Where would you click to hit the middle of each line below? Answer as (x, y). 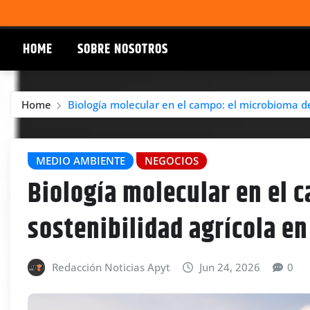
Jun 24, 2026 (230, 267)
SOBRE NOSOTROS (123, 49)
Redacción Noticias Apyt (111, 267)
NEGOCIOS (172, 160)
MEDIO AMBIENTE (81, 160)
